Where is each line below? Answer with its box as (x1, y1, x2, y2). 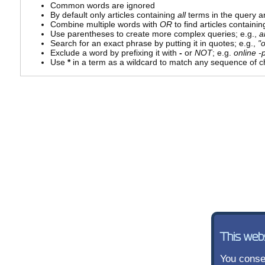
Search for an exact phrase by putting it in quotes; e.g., (50, 38, 258, 49)
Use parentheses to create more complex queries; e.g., (50, 29, 259, 39)
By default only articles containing (50, 10, 177, 20)
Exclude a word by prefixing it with (50, 48, 179, 58)
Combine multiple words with (50, 20, 160, 30)
